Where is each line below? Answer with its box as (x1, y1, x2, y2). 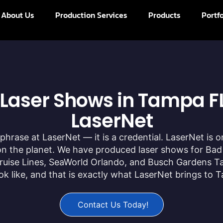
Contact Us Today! (77, 200, 148, 210)
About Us (1, 9, 35, 21)
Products (148, 9, 181, 21)
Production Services (55, 9, 128, 21)
